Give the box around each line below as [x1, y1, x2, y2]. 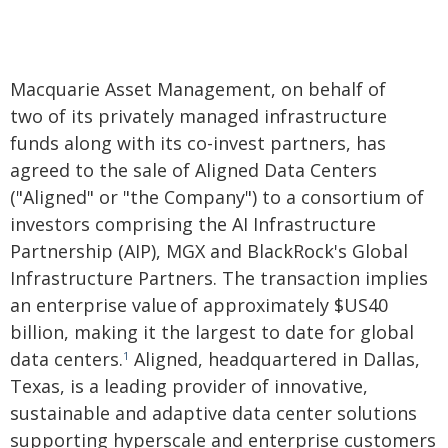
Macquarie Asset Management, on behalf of [10, 77, 386, 101]
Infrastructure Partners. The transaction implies [10, 266, 428, 290]
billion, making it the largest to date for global [10, 320, 414, 344]
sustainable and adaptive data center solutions [10, 401, 417, 425]
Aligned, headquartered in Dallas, [129, 347, 420, 371]
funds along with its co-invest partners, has [10, 131, 386, 155]
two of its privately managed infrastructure [10, 104, 387, 128]
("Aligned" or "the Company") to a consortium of [10, 185, 424, 209]
